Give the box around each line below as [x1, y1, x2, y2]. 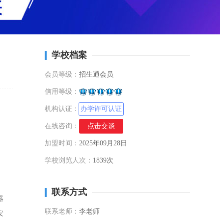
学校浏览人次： [45, 157, 93, 164]
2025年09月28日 [79, 139, 127, 147]
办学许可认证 [81, 105, 122, 112]
